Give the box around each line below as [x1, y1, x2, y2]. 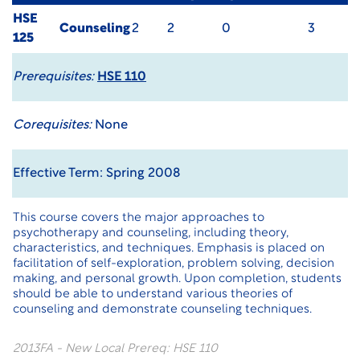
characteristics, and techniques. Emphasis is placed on [13, 243, 325, 255]
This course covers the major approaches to [13, 212, 264, 224]
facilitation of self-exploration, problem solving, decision [13, 258, 334, 270]
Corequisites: [13, 119, 92, 132]
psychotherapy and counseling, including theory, [13, 227, 288, 239]
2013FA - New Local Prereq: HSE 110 [13, 343, 218, 355]
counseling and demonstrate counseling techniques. [13, 304, 312, 316]
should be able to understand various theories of [13, 288, 292, 301]
